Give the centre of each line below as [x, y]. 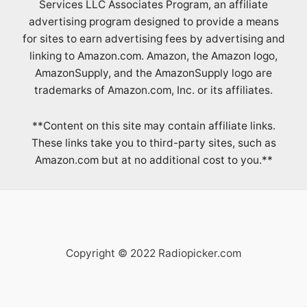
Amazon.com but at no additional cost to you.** [153, 160]
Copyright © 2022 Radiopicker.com [153, 254]
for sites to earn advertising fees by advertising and [153, 39]
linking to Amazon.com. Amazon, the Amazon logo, [153, 56]
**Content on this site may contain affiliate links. [153, 126]
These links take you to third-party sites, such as [153, 143]
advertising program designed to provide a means [153, 22]
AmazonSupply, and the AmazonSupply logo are [153, 73]
